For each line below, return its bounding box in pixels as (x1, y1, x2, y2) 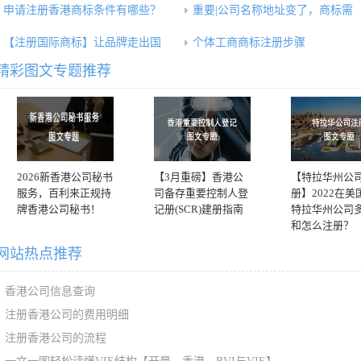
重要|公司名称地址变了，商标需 (193, 4, 353, 16)
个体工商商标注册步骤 (193, 36, 305, 48)
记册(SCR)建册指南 (154, 203, 243, 215)
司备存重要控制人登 (154, 187, 248, 199)
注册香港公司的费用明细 (5, 309, 129, 321)
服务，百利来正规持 (17, 187, 111, 199)
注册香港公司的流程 (5, 332, 106, 344)
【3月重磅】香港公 (154, 171, 243, 183)
